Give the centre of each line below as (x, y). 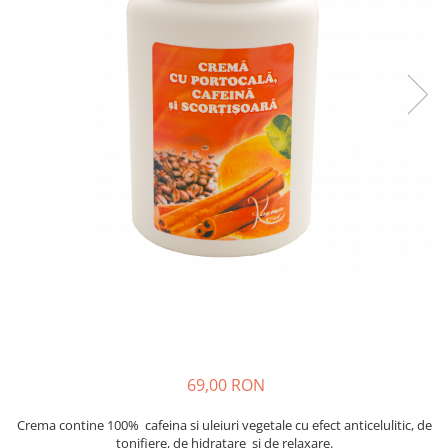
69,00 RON (226, 385)
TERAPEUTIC (56, 31)
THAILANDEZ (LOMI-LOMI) (102, 62)
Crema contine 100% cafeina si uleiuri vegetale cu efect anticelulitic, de (224, 425)
